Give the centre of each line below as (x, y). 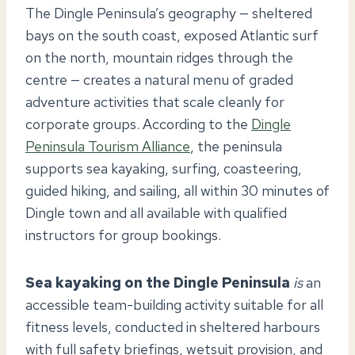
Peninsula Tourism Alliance (108, 146)
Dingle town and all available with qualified (156, 212)
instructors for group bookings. (123, 235)
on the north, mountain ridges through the (159, 57)
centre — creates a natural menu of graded (159, 79)
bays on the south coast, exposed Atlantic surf (172, 35)
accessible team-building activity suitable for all (174, 304)
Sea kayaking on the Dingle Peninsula (158, 282)
